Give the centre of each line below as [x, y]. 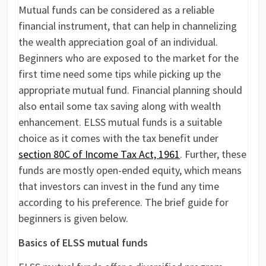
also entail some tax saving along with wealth [120, 106]
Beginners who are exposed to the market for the [129, 58]
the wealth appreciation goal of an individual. [118, 42]
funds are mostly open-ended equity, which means [130, 170]
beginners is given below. [74, 218]
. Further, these [213, 154]
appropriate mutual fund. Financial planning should [131, 90]
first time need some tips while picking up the [120, 74]
